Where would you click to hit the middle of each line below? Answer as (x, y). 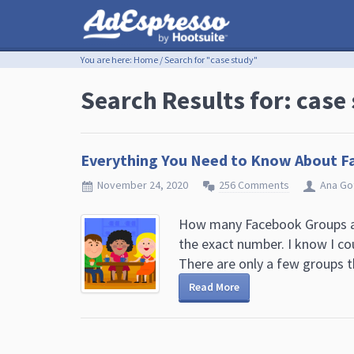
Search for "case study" (210, 60)
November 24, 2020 (143, 185)
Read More (214, 287)
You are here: (107, 60)
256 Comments (254, 185)
